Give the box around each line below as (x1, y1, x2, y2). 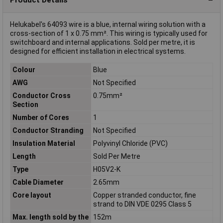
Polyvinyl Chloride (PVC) (93, 139, 168, 147)
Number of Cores (12, 113, 69, 121)
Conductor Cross (12, 91, 71, 100)
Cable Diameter (12, 178, 64, 186)
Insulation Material (12, 139, 75, 147)
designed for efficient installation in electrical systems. (10, 47, 186, 56)
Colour (12, 65, 35, 74)
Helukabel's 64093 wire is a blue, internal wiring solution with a (10, 20, 206, 29)
